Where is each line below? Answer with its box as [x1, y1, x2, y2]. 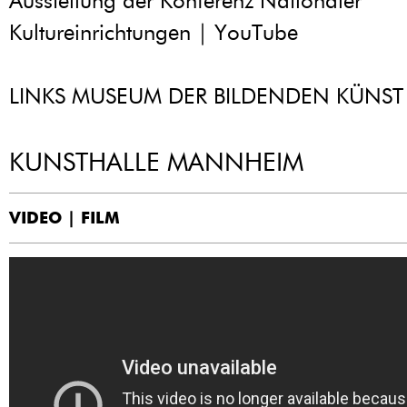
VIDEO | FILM [9, 207, 120, 228]
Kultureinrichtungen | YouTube [9, 19, 298, 46]
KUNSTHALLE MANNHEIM [9, 146, 303, 178]
